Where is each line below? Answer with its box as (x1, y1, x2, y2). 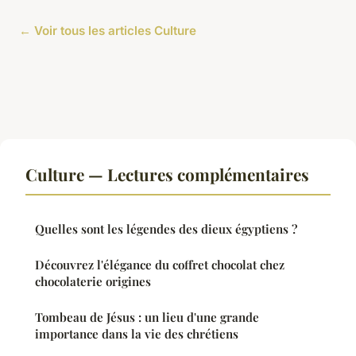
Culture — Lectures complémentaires (25, 163, 309, 186)
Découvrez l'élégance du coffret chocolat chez (35, 257, 284, 273)
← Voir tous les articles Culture (19, 23, 196, 39)
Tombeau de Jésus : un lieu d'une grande (35, 309, 259, 326)
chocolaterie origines (35, 273, 151, 290)
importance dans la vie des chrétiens (35, 326, 238, 342)
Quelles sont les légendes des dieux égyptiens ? (35, 221, 297, 238)
